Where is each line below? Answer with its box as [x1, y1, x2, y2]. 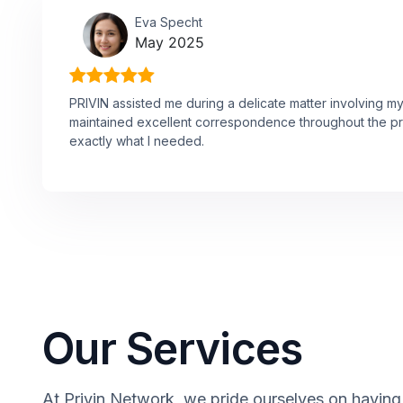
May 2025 [135, 32, 204, 51]
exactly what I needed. [69, 132, 204, 148]
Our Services [42, 321, 303, 375]
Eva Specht [135, 13, 202, 30]
